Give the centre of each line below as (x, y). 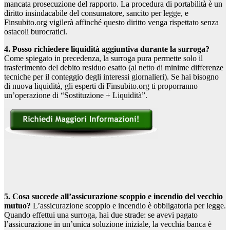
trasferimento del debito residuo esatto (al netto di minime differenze (114, 68)
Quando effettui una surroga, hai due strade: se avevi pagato (101, 215)
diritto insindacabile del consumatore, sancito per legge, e (96, 13)
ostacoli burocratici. (36, 32)
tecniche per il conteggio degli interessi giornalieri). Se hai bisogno (111, 77)
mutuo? (17, 206)
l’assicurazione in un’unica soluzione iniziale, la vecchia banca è (108, 224)
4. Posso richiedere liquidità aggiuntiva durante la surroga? (107, 49)
